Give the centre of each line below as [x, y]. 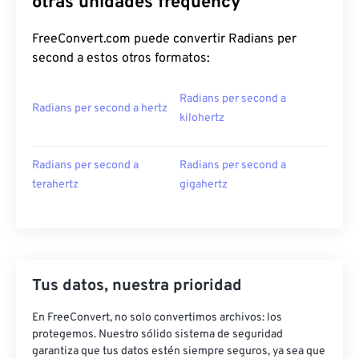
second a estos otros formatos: [121, 58]
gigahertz [204, 185]
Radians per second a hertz [100, 109]
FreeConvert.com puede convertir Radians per [164, 39]
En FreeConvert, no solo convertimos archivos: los [157, 318]
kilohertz [202, 118]
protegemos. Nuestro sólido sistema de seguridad [157, 335]
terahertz [55, 185]
